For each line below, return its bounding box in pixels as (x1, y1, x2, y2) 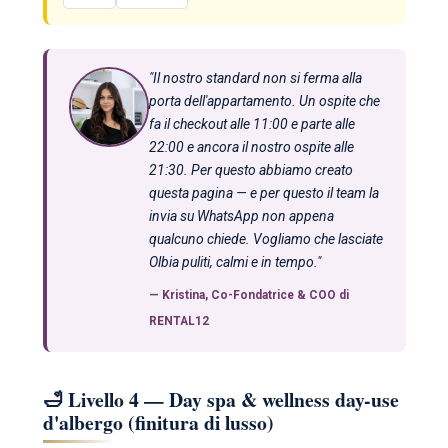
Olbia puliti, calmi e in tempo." (148, 253, 321, 270)
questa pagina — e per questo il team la (148, 184, 379, 201)
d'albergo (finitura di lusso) (42, 407, 274, 437)
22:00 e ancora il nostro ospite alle (148, 138, 354, 155)
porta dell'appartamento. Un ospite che (148, 92, 380, 109)
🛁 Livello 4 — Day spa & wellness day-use (42, 384, 399, 414)
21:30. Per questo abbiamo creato (148, 161, 353, 178)
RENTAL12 (148, 313, 209, 328)
